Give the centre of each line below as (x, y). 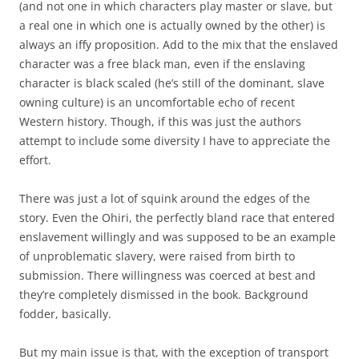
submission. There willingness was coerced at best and (167, 276)
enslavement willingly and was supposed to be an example (177, 237)
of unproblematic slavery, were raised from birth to (157, 256)
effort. (35, 160)
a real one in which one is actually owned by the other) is (172, 26)
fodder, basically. (65, 314)
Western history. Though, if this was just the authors (160, 122)
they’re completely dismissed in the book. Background (164, 295)
